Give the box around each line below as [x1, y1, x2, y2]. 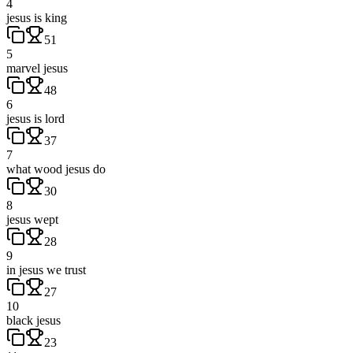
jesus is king [6, 10, 67, 24]
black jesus [6, 313, 61, 327]
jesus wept [6, 212, 58, 226]
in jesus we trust [6, 262, 86, 277]
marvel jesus [6, 61, 68, 75]
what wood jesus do [6, 162, 106, 176]
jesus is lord [6, 111, 65, 125]
